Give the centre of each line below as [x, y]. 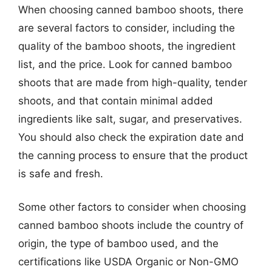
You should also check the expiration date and [131, 137]
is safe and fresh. [61, 173]
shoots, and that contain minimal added [116, 100]
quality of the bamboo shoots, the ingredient [127, 46]
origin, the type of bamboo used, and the [118, 243]
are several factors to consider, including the [127, 28]
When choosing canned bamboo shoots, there [131, 9]
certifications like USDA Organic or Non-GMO [128, 262]
